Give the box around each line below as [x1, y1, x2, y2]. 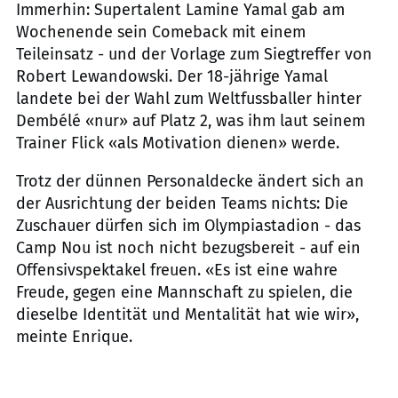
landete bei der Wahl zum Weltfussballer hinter [16, 89, 362, 108]
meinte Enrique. [16, 327, 132, 346]
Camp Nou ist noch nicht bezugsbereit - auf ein [16, 238, 361, 258]
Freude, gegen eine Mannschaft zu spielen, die [16, 283, 353, 302]
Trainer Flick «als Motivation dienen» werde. [16, 133, 339, 153]
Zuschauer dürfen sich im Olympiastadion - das [16, 216, 361, 235]
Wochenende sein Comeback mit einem [16, 22, 306, 42]
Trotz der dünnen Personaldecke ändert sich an [16, 171, 364, 191]
